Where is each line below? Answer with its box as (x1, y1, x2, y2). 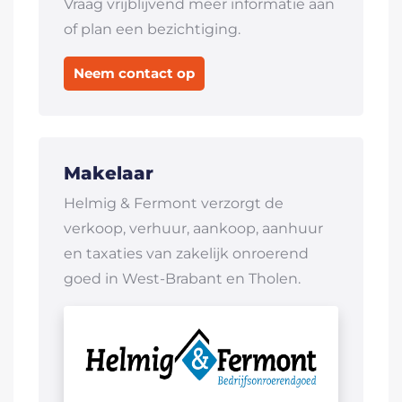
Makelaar (64, 162, 153, 184)
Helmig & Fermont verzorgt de (64, 195, 284, 212)
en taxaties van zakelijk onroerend (64, 245, 309, 262)
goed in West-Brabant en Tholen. (64, 270, 301, 287)
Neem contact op (74, 65, 195, 82)
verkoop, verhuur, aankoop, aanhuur (64, 220, 323, 237)
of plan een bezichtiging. (64, 21, 240, 38)
